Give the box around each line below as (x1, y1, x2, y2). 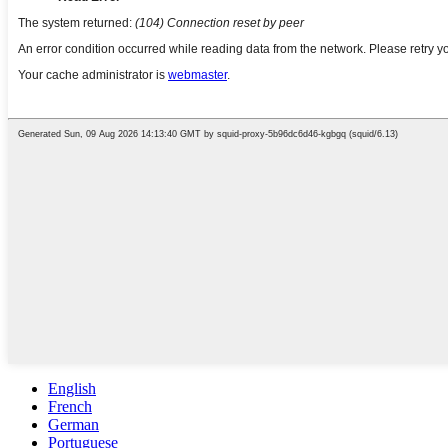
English (48, 380, 96, 398)
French (48, 398, 92, 416)
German (48, 416, 99, 434)
